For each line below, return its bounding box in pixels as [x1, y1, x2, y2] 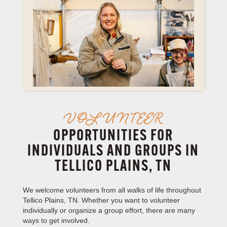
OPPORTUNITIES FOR [53, 129, 174, 144]
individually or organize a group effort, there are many [22, 206, 195, 214]
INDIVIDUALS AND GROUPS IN [27, 144, 200, 160]
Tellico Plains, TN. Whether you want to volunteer [22, 196, 180, 204]
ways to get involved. [22, 216, 90, 224]
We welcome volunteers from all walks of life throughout [22, 186, 201, 194]
